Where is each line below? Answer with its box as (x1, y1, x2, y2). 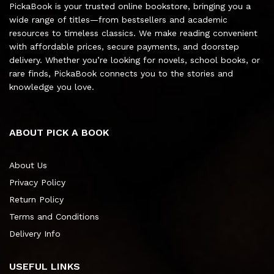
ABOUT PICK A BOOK (9, 127, 109, 139)
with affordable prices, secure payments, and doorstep (9, 42, 239, 52)
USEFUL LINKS (9, 261, 80, 273)
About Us (9, 160, 47, 171)
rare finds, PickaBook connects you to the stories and (9, 68, 233, 79)
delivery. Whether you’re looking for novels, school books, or (9, 55, 260, 65)
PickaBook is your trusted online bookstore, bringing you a (9, 1, 251, 12)
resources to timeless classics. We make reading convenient (9, 28, 257, 39)
